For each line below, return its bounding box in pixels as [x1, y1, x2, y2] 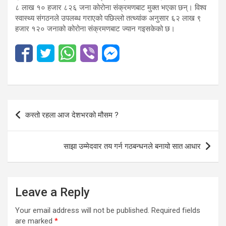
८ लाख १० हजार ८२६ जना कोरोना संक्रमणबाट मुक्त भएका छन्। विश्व [15, 3, 206, 13]
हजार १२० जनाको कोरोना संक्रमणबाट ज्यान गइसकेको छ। [15, 24, 175, 34]
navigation [7, 116, 66, 131]
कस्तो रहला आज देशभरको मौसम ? [25, 110, 119, 120]
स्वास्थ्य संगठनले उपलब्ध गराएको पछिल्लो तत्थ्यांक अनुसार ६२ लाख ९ [15, 14, 201, 23]
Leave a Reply [15, 185, 90, 200]
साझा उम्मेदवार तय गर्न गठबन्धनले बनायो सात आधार [64, 142, 201, 151]
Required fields [151, 206, 200, 215]
